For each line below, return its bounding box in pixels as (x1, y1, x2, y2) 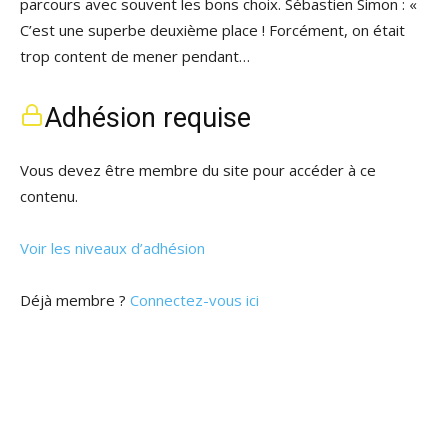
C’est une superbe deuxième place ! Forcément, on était (20, 20, 405, 40)
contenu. (20, 186, 78, 206)
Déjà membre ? (20, 290, 130, 310)
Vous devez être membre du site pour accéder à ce (20, 160, 376, 180)
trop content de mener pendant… (20, 46, 250, 66)
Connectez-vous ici (130, 290, 259, 310)
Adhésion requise (44, 102, 251, 134)
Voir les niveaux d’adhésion (20, 238, 205, 258)
